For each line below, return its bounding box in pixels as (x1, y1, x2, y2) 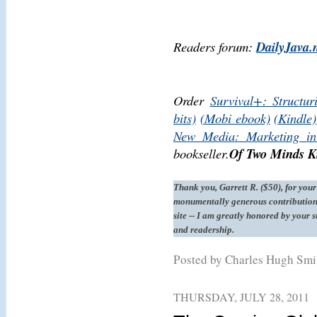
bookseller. (173, 144, 229, 162)
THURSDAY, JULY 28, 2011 (173, 289, 309, 304)
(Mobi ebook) (200, 109, 270, 127)
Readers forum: (173, 38, 256, 55)
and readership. (173, 224, 234, 235)
